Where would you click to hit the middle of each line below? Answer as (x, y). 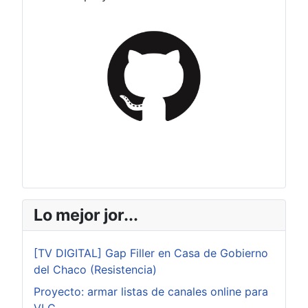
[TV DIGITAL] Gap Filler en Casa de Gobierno (151, 253)
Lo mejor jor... (86, 215)
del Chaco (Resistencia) (95, 270)
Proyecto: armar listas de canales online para (151, 292)
